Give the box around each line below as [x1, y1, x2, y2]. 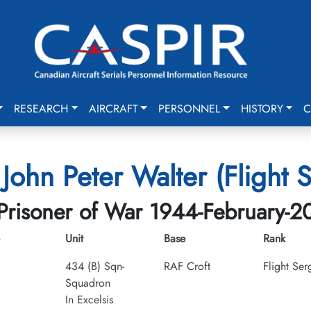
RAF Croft [164, 258, 210, 274]
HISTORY [240, 101, 283, 117]
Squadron [65, 275, 110, 291]
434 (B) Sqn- [65, 258, 124, 274]
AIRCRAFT [89, 101, 138, 117]
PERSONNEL [158, 101, 220, 117]
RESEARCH [14, 101, 69, 117]
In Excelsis [65, 292, 113, 308]
